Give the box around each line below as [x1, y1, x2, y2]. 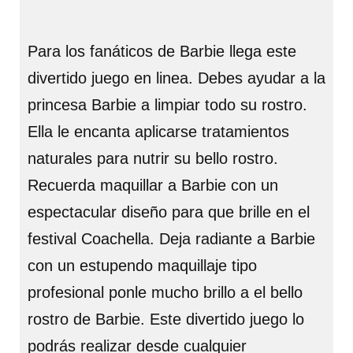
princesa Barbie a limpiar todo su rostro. [28, 96, 307, 113]
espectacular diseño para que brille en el [28, 203, 310, 221]
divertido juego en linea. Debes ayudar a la [28, 69, 325, 87]
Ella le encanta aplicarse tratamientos [28, 123, 289, 140]
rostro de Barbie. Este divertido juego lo [28, 310, 304, 328]
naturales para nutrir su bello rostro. [28, 150, 278, 167]
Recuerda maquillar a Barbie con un [28, 176, 278, 194]
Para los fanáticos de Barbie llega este [28, 43, 296, 60]
